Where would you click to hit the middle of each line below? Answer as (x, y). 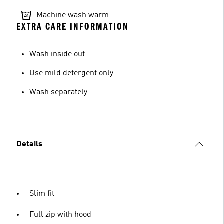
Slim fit (42, 194)
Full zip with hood (60, 215)
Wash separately (58, 92)
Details (29, 144)
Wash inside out (57, 54)
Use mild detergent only (71, 73)
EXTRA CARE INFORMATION (73, 27)
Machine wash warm (73, 15)
